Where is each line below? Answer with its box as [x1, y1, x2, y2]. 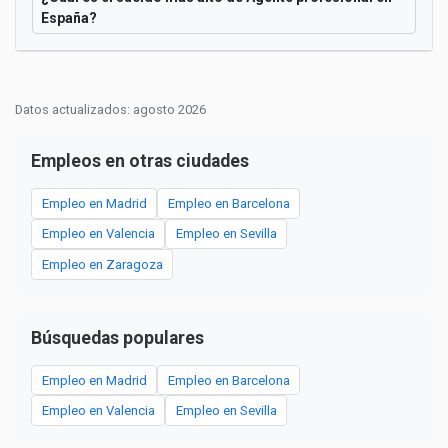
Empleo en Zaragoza [41, 256, 163, 272]
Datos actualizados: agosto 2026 [15, 101, 206, 117]
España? [41, 9, 97, 26]
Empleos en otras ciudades [31, 150, 249, 171]
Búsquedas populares [31, 327, 204, 348]
